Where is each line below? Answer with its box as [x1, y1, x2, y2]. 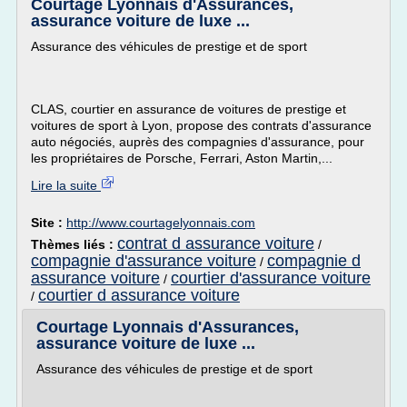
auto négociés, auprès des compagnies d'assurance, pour [31, 134, 364, 149]
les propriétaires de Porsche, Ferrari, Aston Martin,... [31, 151, 333, 165]
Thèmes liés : [31, 237, 117, 252]
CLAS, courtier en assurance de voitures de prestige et [31, 102, 346, 116]
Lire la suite [31, 178, 101, 193]
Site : [31, 215, 66, 230]
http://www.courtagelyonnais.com [66, 215, 255, 230]
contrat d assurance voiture [117, 234, 314, 253]
